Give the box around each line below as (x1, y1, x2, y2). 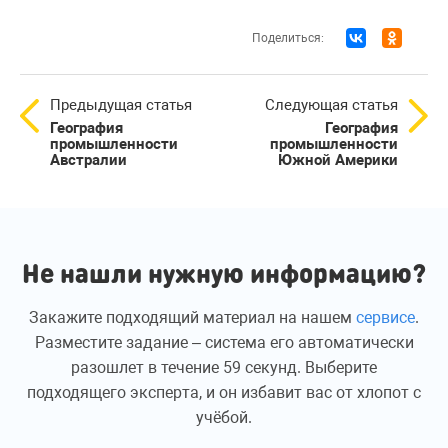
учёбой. (196, 408, 252, 428)
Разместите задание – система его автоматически (34, 333, 414, 353)
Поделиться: (252, 31, 324, 46)
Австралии (50, 151, 127, 170)
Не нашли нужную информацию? (22, 256, 426, 290)
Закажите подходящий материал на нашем (29, 308, 356, 328)
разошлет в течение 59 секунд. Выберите (71, 358, 377, 378)
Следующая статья (265, 96, 398, 115)
